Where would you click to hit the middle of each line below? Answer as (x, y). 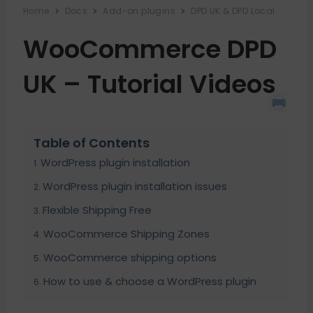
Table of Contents (91, 143)
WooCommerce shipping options (130, 257)
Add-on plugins (139, 11)
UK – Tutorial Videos (149, 84)
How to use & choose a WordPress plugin (150, 281)
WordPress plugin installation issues (134, 186)
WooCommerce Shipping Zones (126, 234)
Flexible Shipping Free (97, 210)
